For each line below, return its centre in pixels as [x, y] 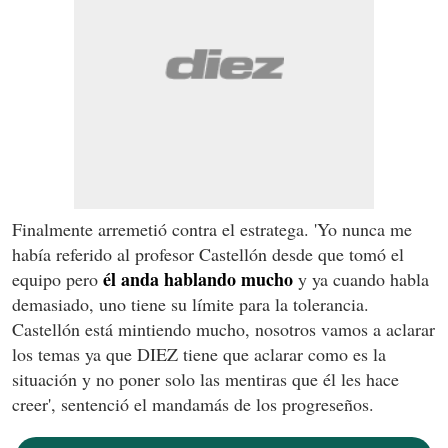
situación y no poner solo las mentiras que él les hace [205, 378]
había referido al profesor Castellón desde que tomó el [208, 253]
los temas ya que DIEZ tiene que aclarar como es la [199, 353]
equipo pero [55, 278]
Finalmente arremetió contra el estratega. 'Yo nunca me [212, 228]
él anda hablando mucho [195, 278]
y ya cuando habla [361, 278]
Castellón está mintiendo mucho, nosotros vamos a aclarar [223, 328]
